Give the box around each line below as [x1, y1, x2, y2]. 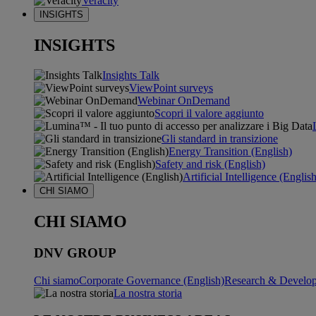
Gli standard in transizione [162, 133, 278, 145]
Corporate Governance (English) [79, 274, 224, 286]
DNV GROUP [34, 245, 116, 261]
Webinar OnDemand [138, 95, 230, 107]
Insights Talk [102, 69, 159, 82]
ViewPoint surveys [129, 82, 213, 95]
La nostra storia [114, 286, 182, 299]
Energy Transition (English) [169, 145, 292, 158]
